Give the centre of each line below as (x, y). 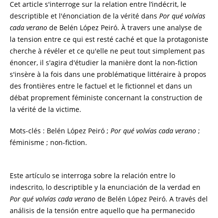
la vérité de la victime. (45, 109)
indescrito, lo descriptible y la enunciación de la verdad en (105, 187)
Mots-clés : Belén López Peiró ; (60, 130)
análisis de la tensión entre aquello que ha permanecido (102, 210)
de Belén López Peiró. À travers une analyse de (124, 27)
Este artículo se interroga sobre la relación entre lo (92, 175)
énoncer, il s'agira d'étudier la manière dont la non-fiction (103, 62)
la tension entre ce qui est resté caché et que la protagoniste (109, 39)
